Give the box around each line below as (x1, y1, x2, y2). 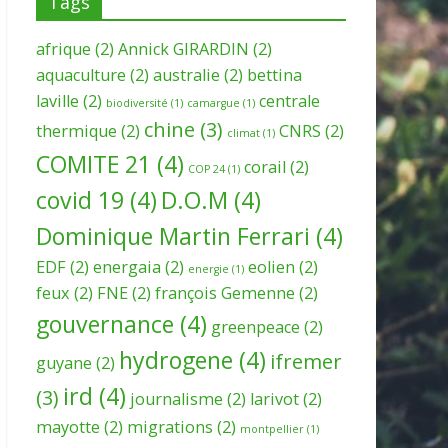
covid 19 (36, 183, 124, 216)
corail (244, 155, 286, 178)
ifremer (270, 347, 342, 375)
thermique (36, 119, 117, 142)
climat (227, 125, 260, 140)
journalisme (130, 387, 223, 410)
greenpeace (211, 315, 300, 338)
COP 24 (188, 161, 225, 176)
